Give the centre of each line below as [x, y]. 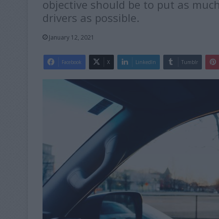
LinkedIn [146, 62]
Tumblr [190, 62]
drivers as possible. [92, 17]
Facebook [72, 62]
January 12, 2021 [72, 37]
